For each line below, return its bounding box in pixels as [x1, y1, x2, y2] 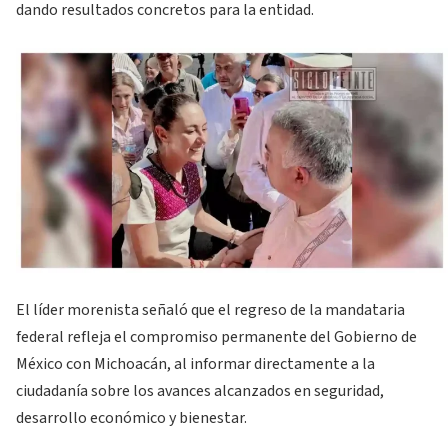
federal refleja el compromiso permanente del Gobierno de [16, 325, 417, 348]
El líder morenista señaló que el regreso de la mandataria [16, 298, 405, 321]
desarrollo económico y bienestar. [16, 406, 247, 429]
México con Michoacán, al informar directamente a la [16, 352, 375, 375]
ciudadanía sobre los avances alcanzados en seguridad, [16, 379, 384, 402]
